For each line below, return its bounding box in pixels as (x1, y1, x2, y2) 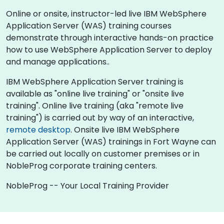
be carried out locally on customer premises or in (6, 148, 199, 159)
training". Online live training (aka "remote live (6, 100, 183, 111)
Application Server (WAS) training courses (6, 20, 171, 31)
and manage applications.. (6, 56, 109, 67)
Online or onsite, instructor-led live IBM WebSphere (6, 8, 206, 19)
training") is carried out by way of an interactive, (6, 112, 194, 123)
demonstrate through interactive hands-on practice (6, 32, 213, 43)
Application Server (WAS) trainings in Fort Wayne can (6, 136, 216, 147)
